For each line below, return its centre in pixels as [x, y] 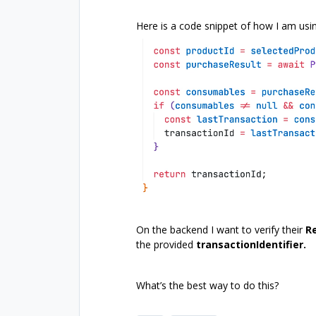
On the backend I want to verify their [221, 229]
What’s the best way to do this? [207, 285]
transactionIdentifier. [251, 244]
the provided [166, 244]
